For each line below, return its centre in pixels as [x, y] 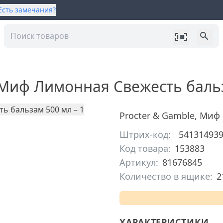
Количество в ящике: [166, 176]
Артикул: [139, 162]
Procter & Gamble [157, 115]
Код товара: [145, 148]
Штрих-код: [145, 134]
